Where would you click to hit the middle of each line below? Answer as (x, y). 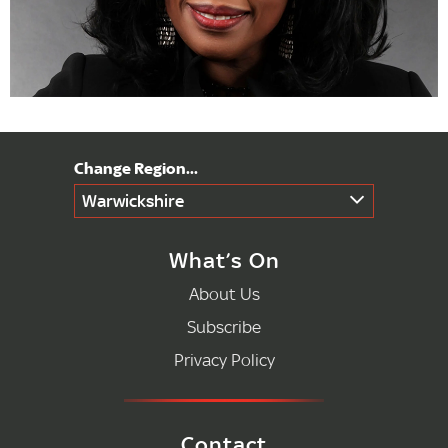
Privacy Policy (224, 360)
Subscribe (224, 327)
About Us (224, 294)
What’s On (224, 260)
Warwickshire (133, 201)
